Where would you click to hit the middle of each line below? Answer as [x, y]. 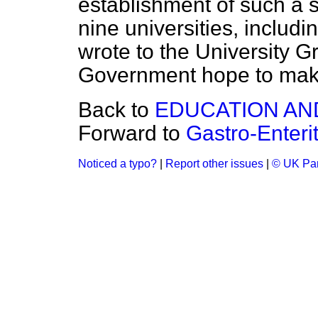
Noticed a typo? [117, 164]
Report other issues [214, 164]
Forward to [132, 133]
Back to [116, 110]
